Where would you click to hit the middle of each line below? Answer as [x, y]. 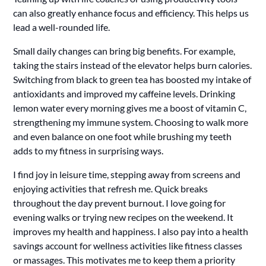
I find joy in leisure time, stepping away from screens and [127, 174]
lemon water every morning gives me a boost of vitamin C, [130, 107]
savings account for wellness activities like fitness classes [128, 245]
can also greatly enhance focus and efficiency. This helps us [131, 12]
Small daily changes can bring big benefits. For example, [124, 50]
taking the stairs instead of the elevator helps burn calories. [133, 65]
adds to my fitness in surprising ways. [88, 150]
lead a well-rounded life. [62, 27]
